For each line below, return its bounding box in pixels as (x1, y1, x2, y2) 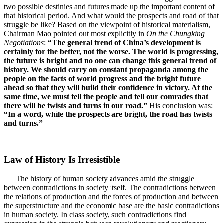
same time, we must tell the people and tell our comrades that (4, 92, 208, 101)
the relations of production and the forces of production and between (4, 192, 218, 201)
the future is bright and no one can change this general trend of (4, 56, 216, 65)
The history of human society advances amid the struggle (4, 174, 194, 183)
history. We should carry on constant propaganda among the (4, 65, 208, 74)
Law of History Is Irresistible (4, 154, 120, 165)
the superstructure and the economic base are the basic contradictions (4, 201, 219, 210)
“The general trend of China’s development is (48, 38, 201, 47)
